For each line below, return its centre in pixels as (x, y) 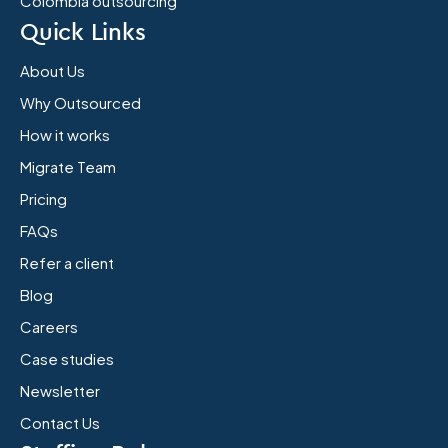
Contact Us (60, 422)
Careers (49, 326)
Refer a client (67, 262)
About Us (52, 70)
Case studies (67, 358)
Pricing (43, 198)
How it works (65, 134)
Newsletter (60, 390)
